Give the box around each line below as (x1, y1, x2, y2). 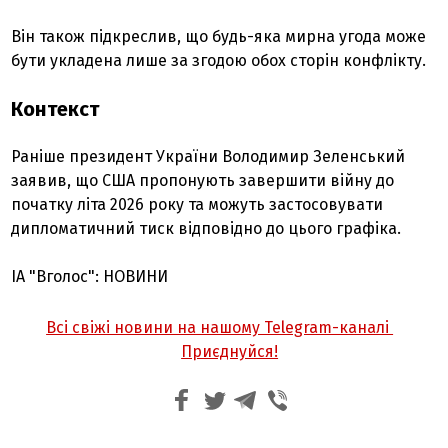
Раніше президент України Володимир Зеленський (11, 147, 406, 166)
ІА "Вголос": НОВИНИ (11, 267, 169, 286)
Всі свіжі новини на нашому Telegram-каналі (46, 318, 394, 337)
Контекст (11, 97, 100, 121)
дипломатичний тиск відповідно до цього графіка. (11, 219, 402, 238)
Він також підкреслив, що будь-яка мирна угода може (11, 27, 427, 46)
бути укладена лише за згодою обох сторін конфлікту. (11, 51, 427, 70)
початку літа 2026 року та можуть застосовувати (11, 195, 384, 214)
